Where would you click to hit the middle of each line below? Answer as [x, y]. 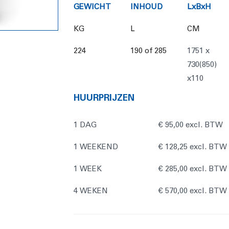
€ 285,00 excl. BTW [193, 169]
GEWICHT [92, 7]
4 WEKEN [91, 191]
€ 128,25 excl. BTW [193, 147]
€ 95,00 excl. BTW [191, 125]
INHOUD [146, 7]
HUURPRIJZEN [104, 98]
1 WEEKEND [96, 147]
